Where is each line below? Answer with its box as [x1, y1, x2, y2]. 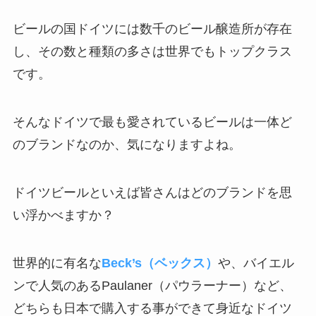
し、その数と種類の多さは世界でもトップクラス [12, 44, 292, 59]
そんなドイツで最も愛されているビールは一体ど [12, 115, 292, 130]
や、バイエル [217, 255, 294, 270]
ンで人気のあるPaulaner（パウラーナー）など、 [12, 278, 292, 293]
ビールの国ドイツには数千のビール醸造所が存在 [12, 22, 292, 37]
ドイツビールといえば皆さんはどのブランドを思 [12, 186, 292, 200]
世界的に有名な [12, 255, 102, 270]
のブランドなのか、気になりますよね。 [12, 138, 241, 152]
